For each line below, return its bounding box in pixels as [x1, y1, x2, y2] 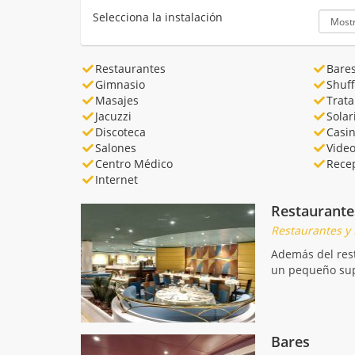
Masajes [94, 93, 139, 109]
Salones [94, 140, 136, 156]
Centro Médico [94, 156, 173, 172]
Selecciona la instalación [93, 10, 223, 25]
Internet [94, 172, 138, 188]
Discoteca [94, 124, 146, 140]
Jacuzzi [94, 109, 132, 124]
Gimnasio [94, 77, 145, 93]
